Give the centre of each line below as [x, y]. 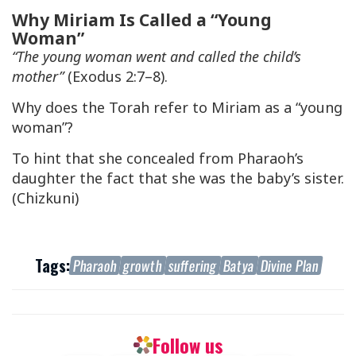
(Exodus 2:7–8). [116, 77]
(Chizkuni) [45, 198]
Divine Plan [289, 266]
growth [142, 266]
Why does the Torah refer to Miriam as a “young [177, 108]
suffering [192, 266]
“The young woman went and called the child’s [157, 57]
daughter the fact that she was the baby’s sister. [178, 178]
